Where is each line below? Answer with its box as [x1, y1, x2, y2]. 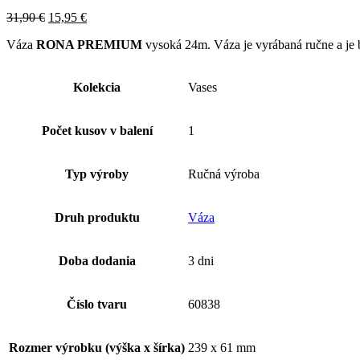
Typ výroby [65, 166, 129, 181]
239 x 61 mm [188, 340, 256, 354]
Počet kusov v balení [41, 123, 153, 137]
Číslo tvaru [67, 297, 127, 311]
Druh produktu [54, 210, 140, 224]
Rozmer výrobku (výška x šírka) [9, 340, 185, 354]
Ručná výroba [188, 166, 260, 181]
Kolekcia [73, 80, 121, 94]
